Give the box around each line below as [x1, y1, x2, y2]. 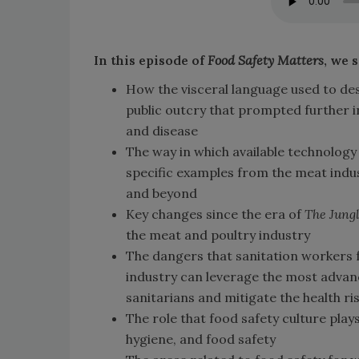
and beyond [126, 184, 197, 201]
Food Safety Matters [208, 51, 324, 68]
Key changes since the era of [126, 205, 305, 222]
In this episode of [94, 51, 208, 68]
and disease [126, 122, 198, 139]
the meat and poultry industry [126, 226, 310, 243]
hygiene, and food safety [126, 330, 276, 347]
